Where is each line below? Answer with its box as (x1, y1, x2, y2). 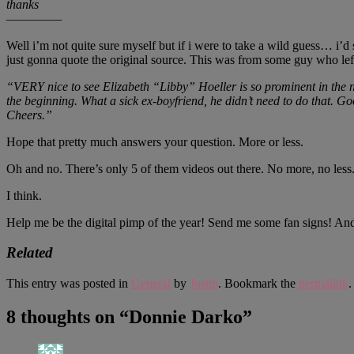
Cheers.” (6, 107, 52, 122)
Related (6, 244, 53, 262)
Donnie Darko (129, 307, 243, 328)
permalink (299, 277, 348, 291)
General (131, 277, 171, 291)
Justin (190, 277, 218, 291)
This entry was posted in (6, 277, 131, 291)
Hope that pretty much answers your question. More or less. (6, 134, 303, 149)
